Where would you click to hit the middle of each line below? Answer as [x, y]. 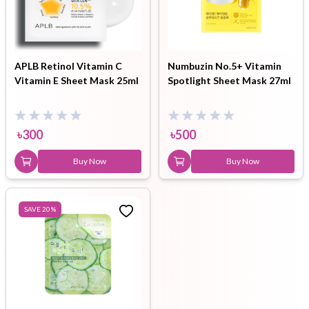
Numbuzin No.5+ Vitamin [225, 66]
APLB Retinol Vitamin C [68, 66]
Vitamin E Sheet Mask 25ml [77, 80]
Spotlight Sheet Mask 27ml [229, 80]
